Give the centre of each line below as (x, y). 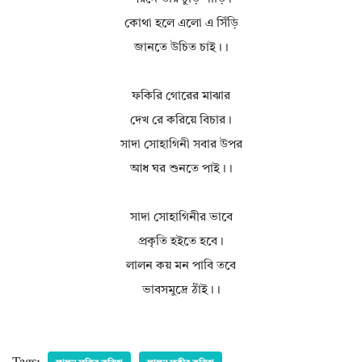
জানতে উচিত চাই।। (181, 48)
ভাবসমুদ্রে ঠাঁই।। (181, 291)
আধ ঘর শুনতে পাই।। (181, 170)
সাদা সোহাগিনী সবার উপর (181, 145)
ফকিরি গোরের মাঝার (181, 97)
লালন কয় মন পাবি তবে (181, 267)
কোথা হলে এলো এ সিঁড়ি (181, 24)
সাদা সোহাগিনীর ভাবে (181, 218)
